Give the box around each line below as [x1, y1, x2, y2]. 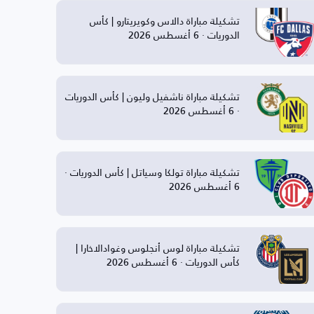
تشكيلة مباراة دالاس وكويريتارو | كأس [89, 11, 240, 30]
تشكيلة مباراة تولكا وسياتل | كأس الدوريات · [64, 162, 240, 182]
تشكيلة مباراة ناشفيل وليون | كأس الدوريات [64, 86, 240, 106]
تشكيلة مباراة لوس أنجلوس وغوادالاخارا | [75, 238, 240, 257]
